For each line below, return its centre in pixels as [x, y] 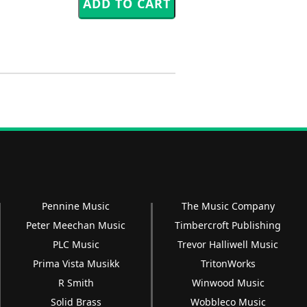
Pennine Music [76, 206]
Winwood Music [228, 283]
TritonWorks [228, 264]
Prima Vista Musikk [76, 264]
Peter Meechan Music [76, 225]
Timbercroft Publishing [228, 225]
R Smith [76, 283]
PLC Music [76, 245]
